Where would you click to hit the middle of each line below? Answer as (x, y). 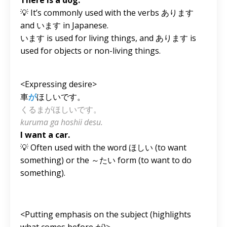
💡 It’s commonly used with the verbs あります (107, 12)
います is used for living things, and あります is (108, 38)
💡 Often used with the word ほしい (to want (103, 147)
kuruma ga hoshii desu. (62, 122)
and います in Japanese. (64, 25)
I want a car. (45, 135)
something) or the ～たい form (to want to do (106, 160)
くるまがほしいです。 (61, 109)
